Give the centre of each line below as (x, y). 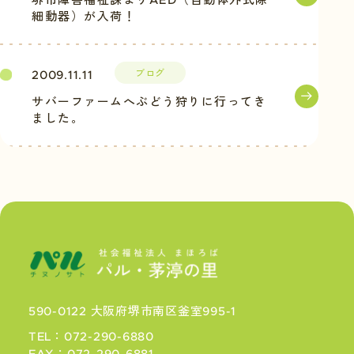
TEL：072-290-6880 (93, 337)
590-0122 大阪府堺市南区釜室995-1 (132, 311)
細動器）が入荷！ (84, 17)
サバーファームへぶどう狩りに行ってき (149, 102)
